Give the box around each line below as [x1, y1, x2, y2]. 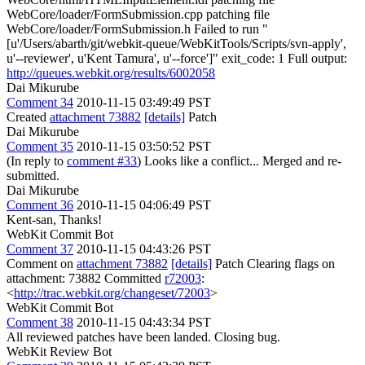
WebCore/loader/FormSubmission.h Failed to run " [7, 21, 268, 36]
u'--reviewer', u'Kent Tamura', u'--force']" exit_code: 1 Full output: [7, 51, 347, 65]
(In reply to [7, 153, 67, 168]
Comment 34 [7, 95, 73, 109]
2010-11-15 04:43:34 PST [77, 314, 211, 329]
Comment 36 [7, 197, 73, 212]
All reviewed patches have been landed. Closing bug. [7, 329, 280, 344]
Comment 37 [7, 241, 73, 256]
